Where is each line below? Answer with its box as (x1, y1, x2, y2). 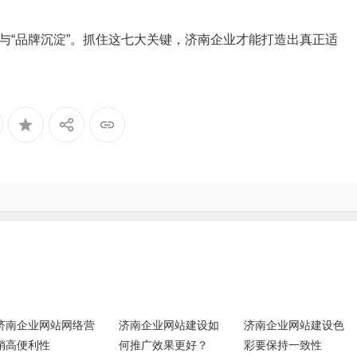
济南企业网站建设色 (243, 318, 344, 331)
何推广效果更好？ (119, 338, 209, 351)
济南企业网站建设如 (119, 318, 220, 331)
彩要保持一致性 (243, 338, 322, 351)
